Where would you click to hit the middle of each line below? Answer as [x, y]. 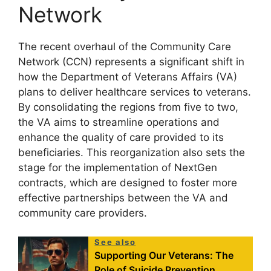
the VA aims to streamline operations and [119, 122]
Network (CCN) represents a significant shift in [131, 62]
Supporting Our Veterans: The [164, 255]
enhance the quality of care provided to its [121, 137]
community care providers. [83, 213]
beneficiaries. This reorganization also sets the [132, 152]
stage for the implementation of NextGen [118, 168]
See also [115, 242]
